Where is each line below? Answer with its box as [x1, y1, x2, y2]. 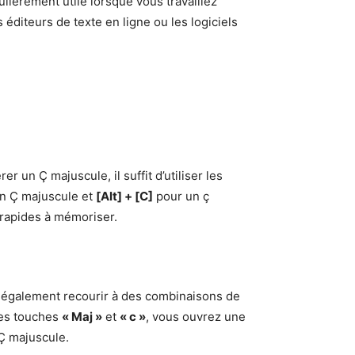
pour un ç [153, 189, 209, 204]
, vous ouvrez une [146, 309, 246, 324]
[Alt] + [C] [96, 189, 153, 204]
